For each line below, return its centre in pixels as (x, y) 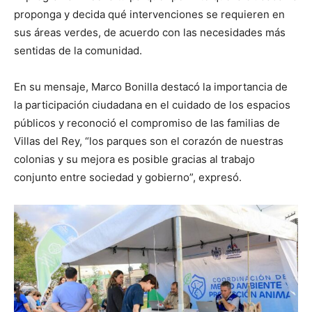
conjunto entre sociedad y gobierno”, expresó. (128, 178)
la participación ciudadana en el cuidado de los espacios (152, 105)
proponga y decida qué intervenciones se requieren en (149, 15)
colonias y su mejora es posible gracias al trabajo (134, 159)
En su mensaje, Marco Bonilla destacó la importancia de (151, 87)
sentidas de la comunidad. (78, 51)
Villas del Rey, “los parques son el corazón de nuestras (149, 141)
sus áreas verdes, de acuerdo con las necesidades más (150, 33)
